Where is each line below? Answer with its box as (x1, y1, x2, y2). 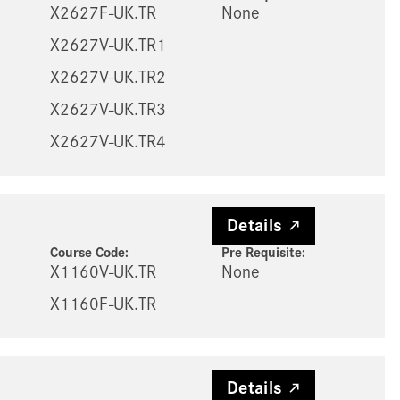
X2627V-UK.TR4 (49, 133, 166, 152)
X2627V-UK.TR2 (49, 69, 166, 87)
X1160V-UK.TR (49, 263, 156, 282)
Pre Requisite (221, 246, 302, 261)
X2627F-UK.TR (49, 4, 156, 23)
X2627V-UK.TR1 (49, 37, 166, 55)
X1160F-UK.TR (49, 296, 156, 314)
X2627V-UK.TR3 (49, 101, 166, 120)
